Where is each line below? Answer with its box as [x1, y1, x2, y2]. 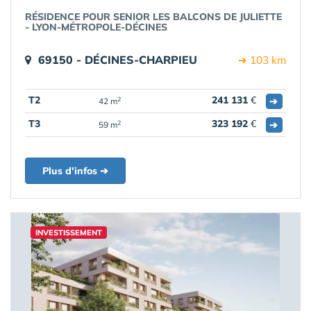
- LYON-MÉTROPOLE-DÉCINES [25, 21, 167, 33]
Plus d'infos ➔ [42, 165, 108, 177]
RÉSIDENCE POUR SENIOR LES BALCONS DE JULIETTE [25, 10, 282, 23]
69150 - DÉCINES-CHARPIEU [38, 53, 197, 67]
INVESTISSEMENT [35, 228, 102, 237]
